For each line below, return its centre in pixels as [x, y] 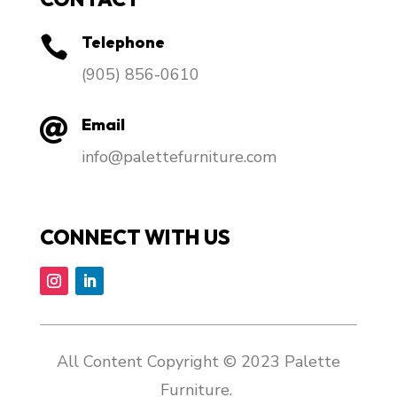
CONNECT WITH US [135, 237]
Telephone [123, 42]
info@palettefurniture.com [179, 156]
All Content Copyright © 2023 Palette [198, 361]
